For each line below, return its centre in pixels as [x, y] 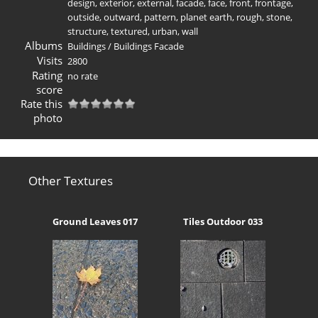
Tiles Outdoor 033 [223, 222]
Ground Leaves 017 [95, 222]
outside [83, 17]
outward [122, 17]
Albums [43, 45]
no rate [83, 76]
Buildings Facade [149, 46]
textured [129, 31]
